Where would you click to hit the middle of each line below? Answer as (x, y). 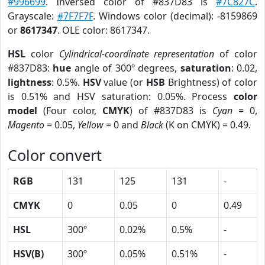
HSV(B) (28, 254)
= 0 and (122, 125)
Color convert (55, 155)
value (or (123, 82)
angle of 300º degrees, (126, 68)
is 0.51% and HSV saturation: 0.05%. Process (121, 96)
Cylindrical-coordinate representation (137, 54)
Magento (26, 125)
